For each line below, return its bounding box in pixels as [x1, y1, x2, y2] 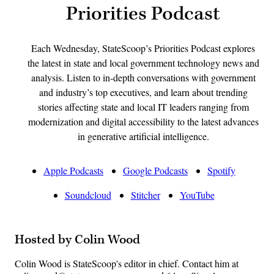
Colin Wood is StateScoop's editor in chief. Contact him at [15, 257, 239, 270]
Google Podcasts [123, 164, 188, 177]
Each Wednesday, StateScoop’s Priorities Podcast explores [31, 42, 255, 55]
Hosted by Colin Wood [15, 232, 140, 248]
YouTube [179, 188, 215, 202]
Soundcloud [64, 188, 111, 202]
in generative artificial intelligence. [77, 130, 209, 143]
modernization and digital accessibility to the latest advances [28, 115, 259, 128]
